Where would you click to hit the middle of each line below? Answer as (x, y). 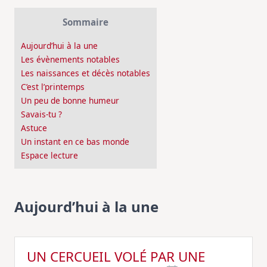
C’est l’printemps (53, 87)
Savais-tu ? (41, 114)
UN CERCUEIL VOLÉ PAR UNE (116, 257)
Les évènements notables (70, 60)
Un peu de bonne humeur (70, 101)
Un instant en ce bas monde (75, 142)
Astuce (34, 128)
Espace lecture (49, 156)
